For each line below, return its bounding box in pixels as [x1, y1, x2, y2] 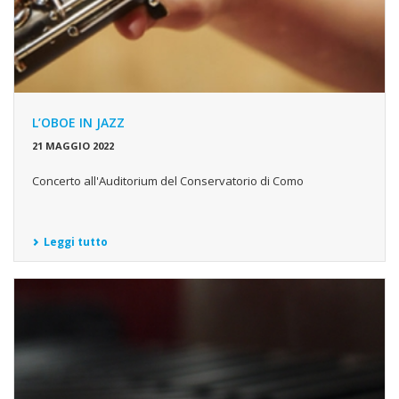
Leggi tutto [44, 234, 108, 250]
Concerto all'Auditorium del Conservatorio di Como [32, 173, 304, 190]
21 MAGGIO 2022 [32, 139, 114, 153]
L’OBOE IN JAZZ [32, 114, 125, 132]
